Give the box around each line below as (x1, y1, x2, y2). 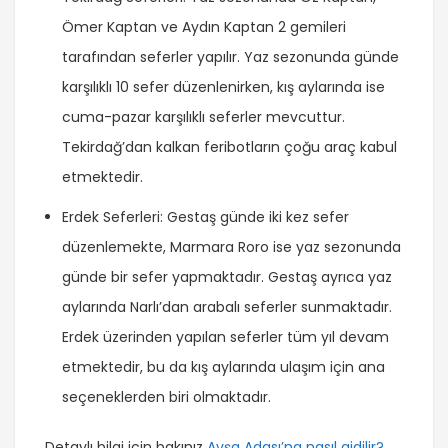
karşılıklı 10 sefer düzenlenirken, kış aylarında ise (62, 77, 385, 98)
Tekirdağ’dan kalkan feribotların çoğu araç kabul (62, 137, 397, 158)
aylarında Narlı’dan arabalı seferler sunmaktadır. (62, 297, 392, 318)
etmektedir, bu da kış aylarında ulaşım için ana (62, 357, 385, 378)
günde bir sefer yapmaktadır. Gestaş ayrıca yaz (62, 267, 392, 288)
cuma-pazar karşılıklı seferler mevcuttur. (62, 107, 345, 128)
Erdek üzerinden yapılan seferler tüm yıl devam (62, 327, 389, 348)
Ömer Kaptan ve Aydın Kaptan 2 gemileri (62, 17, 346, 38)
